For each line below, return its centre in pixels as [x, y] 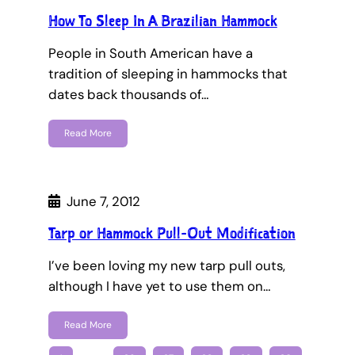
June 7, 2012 [103, 201]
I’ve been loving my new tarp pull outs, [166, 265]
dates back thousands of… [128, 95]
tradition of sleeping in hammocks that [168, 74]
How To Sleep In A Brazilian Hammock [162, 21]
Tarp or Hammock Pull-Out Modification [172, 233]
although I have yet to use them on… [159, 286]
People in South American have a [150, 53]
